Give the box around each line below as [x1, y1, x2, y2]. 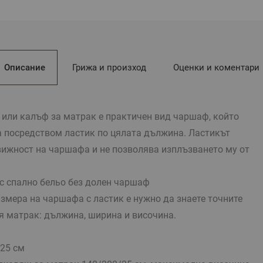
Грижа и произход [72, 62, 146, 73]
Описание [4, 62, 45, 73]
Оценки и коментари [173, 62, 259, 73]
